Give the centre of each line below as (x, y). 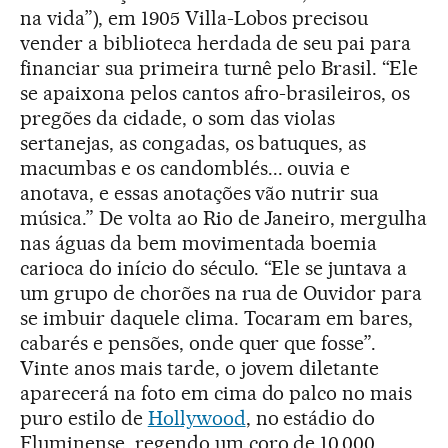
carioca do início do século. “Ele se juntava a (214, 267)
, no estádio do (310, 417)
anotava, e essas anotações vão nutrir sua (200, 192)
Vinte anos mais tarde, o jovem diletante (200, 367)
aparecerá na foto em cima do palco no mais (216, 392)
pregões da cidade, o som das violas (178, 117)
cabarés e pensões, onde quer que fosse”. (198, 342)
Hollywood (196, 417)
